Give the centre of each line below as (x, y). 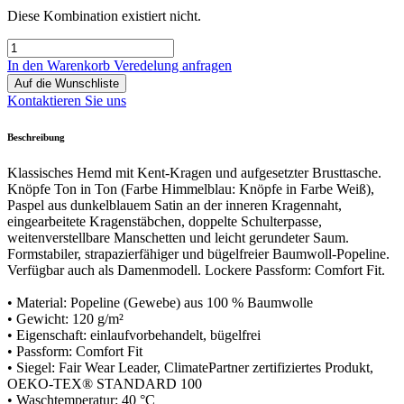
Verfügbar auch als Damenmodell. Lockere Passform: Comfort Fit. (196, 271)
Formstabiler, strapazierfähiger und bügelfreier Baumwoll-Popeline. (198, 254)
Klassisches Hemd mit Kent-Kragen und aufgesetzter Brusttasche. (194, 173)
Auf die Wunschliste (67, 84)
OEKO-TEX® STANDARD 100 (105, 384)
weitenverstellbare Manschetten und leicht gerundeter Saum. (178, 238)
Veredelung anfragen (173, 66)
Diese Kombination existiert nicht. (104, 16)
